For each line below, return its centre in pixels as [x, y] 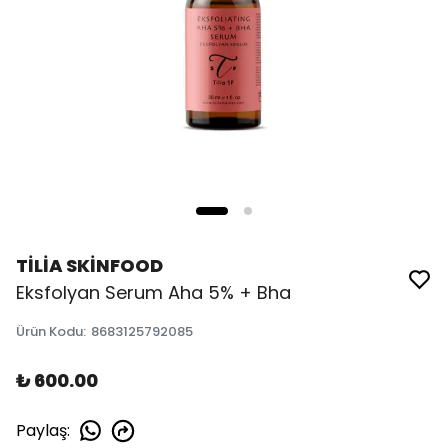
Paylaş [41, 430]
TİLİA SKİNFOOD [89, 265]
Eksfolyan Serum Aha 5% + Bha [153, 292]
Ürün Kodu [49, 331]
